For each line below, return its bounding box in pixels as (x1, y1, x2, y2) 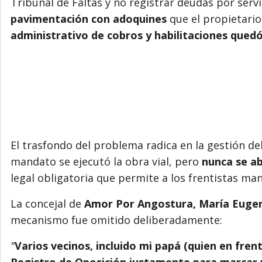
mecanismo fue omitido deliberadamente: (11, 212, 222, 227)
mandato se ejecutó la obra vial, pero (11, 154, 202, 168)
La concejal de (11, 196, 84, 211)
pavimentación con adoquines (11, 11, 167, 26)
